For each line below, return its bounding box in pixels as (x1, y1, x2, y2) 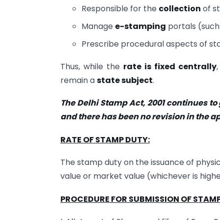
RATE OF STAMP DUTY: (60, 134, 150, 145)
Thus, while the (60, 61, 123, 73)
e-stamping (115, 20, 166, 32)
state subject (97, 75, 153, 86)
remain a (60, 75, 97, 86)
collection (159, 2, 201, 14)
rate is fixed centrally (123, 61, 217, 73)
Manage (82, 20, 115, 32)
